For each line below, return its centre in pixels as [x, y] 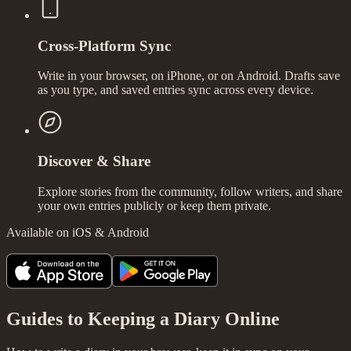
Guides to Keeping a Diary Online [143, 318]
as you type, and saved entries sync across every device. [175, 90]
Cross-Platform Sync [104, 45]
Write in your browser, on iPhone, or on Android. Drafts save [189, 76]
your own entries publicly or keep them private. [154, 205]
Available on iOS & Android [78, 232]
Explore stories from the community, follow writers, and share [190, 191]
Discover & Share [94, 161]
